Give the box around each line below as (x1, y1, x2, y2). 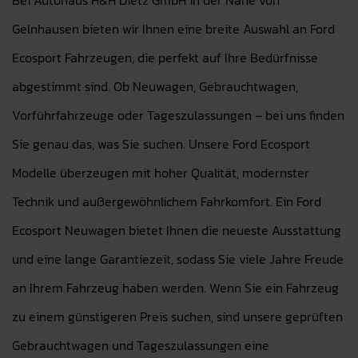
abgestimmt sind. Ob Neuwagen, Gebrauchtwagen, (12, 77, 298, 96)
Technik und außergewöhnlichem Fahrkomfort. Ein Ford (12, 192, 321, 211)
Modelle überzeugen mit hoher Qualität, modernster (12, 163, 309, 182)
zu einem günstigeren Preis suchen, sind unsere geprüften (12, 307, 343, 326)
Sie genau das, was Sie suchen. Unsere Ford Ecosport (12, 134, 310, 153)
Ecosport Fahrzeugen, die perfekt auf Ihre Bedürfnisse (12, 48, 318, 67)
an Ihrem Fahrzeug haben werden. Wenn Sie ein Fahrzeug (12, 278, 339, 297)
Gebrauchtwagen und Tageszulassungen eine (12, 336, 269, 355)
